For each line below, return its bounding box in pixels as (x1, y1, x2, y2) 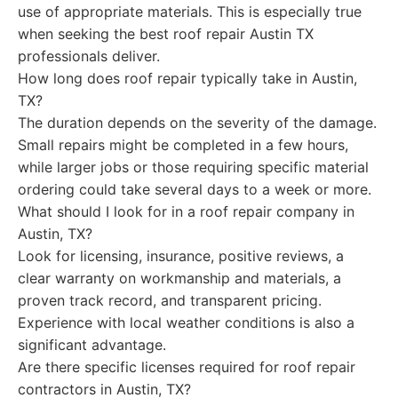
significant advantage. (18, 336, 166, 354)
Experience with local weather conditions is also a (18, 314, 354, 331)
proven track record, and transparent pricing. (18, 291, 322, 309)
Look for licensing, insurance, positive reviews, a (18, 247, 344, 265)
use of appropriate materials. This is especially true (18, 3, 362, 20)
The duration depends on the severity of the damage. (18, 114, 377, 131)
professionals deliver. (18, 47, 160, 65)
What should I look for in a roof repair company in (18, 203, 354, 220)
